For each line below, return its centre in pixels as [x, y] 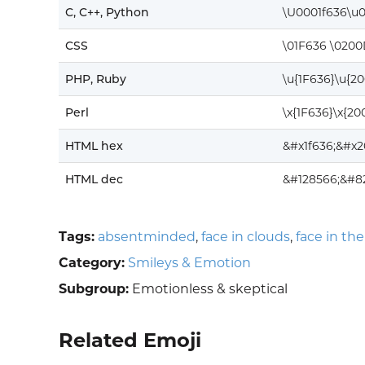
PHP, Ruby [96, 79]
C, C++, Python [107, 13]
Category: [92, 263]
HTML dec [94, 180]
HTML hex [94, 146]
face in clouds [246, 237]
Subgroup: [94, 289]
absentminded [147, 237]
